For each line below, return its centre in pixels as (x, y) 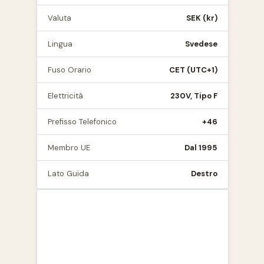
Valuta (60, 18)
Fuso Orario (70, 70)
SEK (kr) (202, 18)
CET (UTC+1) (193, 70)
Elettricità (65, 96)
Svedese (201, 44)
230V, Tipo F (194, 96)
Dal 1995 (201, 148)
